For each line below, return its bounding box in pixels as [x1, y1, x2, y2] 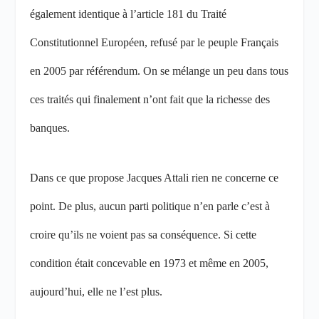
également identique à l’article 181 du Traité [30, 7, 227, 20]
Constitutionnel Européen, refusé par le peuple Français [30, 36, 279, 48]
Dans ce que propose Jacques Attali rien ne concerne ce [30, 171, 279, 184]
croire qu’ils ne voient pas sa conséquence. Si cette [30, 228, 257, 241]
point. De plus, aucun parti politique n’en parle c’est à [30, 199, 271, 212]
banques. [30, 121, 70, 134]
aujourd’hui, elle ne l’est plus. [30, 285, 163, 298]
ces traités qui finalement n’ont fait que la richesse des [30, 93, 271, 105]
